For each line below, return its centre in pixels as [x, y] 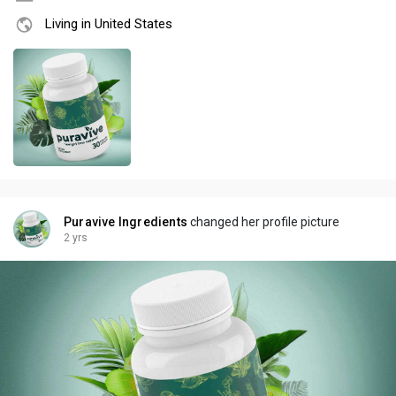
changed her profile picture [263, 222]
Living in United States [109, 24]
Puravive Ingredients [126, 222]
